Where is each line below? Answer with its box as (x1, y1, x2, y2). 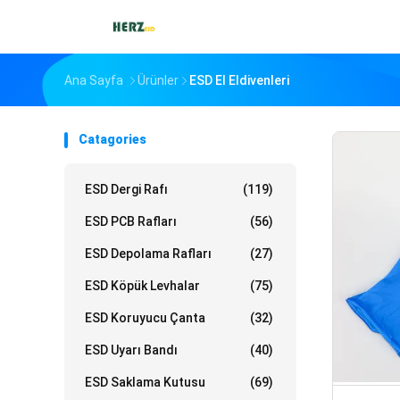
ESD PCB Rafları (85, 214, 177, 229)
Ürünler (137, 73, 179, 87)
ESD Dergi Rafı (85, 182, 168, 196)
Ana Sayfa (64, 73, 123, 87)
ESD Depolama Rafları (85, 246, 212, 261)
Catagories (79, 132, 146, 146)
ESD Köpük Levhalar (85, 279, 200, 293)
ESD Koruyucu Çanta (85, 311, 205, 325)
